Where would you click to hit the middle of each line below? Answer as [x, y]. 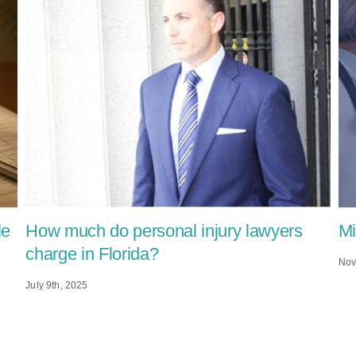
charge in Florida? [92, 254]
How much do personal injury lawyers [164, 231]
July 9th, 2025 [57, 286]
